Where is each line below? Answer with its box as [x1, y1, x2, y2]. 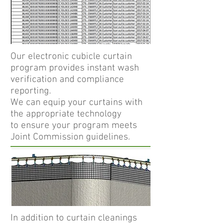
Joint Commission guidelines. [10, 131, 130, 143]
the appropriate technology [10, 108, 121, 120]
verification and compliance [10, 74, 124, 85]
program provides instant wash [10, 62, 139, 74]
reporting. [10, 85, 53, 97]
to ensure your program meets [10, 120, 137, 131]
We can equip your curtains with [10, 97, 142, 108]
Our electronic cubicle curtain [10, 51, 132, 62]
